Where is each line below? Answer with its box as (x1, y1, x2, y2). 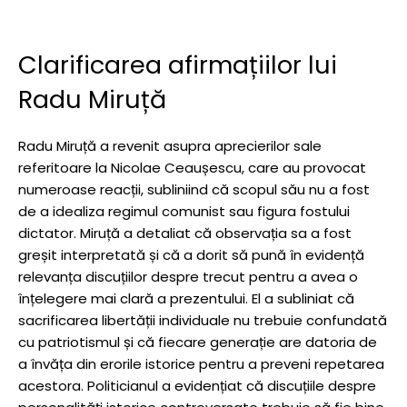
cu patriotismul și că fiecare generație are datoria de (18, 332, 377, 352)
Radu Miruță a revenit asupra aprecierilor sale (18, 135, 322, 155)
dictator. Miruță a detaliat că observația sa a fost (18, 223, 352, 243)
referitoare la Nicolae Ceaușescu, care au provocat (18, 157, 366, 177)
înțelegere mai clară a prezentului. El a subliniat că (18, 288, 354, 308)
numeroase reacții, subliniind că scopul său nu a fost (18, 179, 370, 199)
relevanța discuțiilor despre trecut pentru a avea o (18, 266, 358, 286)
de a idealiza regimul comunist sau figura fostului (18, 201, 350, 221)
